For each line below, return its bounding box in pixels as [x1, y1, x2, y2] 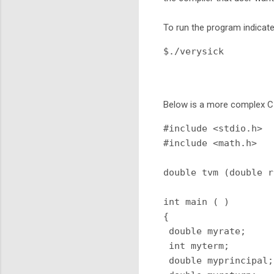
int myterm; [163, 240, 229, 251]
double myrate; [163, 225, 246, 237]
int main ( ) [163, 196, 229, 207]
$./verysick [163, 45, 224, 57]
